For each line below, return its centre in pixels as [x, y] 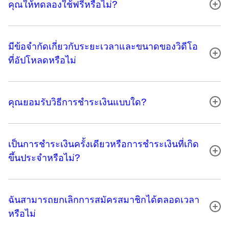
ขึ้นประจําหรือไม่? [44, 157]
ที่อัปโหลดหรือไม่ [42, 60]
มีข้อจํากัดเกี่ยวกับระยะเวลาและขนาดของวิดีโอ [103, 46]
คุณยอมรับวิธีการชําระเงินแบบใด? [77, 102]
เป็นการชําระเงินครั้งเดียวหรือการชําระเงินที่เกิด [104, 144]
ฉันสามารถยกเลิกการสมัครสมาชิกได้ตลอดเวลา [104, 199]
